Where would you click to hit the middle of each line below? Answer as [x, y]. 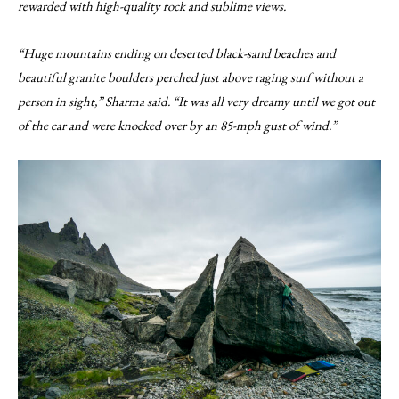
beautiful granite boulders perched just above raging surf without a [191, 77]
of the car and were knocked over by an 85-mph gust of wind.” [177, 125]
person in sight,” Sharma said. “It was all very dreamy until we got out [196, 101]
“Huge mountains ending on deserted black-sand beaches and [177, 53]
